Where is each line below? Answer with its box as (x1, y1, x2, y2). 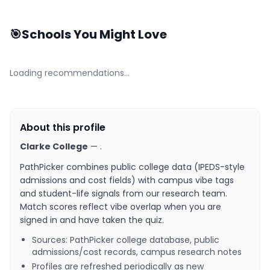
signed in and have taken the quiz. (20, 214, 164, 226)
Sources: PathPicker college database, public (32, 234, 219, 246)
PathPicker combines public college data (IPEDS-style (20, 161, 245, 173)
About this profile (20, 121, 105, 134)
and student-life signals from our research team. (20, 187, 227, 199)
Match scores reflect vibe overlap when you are (20, 201, 221, 213)
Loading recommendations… (10, 67, 130, 79)
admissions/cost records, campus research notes (32, 246, 242, 258)
